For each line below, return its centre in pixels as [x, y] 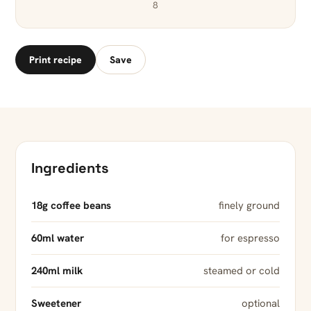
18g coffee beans [71, 206]
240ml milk [57, 271]
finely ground [249, 206]
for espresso [250, 238]
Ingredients [70, 168]
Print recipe [56, 60]
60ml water [58, 238]
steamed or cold [242, 271]
